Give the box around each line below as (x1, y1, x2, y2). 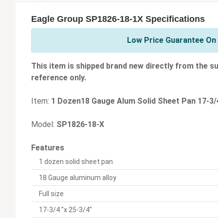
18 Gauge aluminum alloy (39, 174, 116, 182)
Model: (31, 120, 56, 129)
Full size (39, 190, 64, 198)
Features (31, 143, 64, 153)
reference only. (31, 73, 86, 83)
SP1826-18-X (56, 120, 104, 129)
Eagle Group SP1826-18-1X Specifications (31, 14, 205, 24)
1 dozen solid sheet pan (39, 158, 113, 166)
